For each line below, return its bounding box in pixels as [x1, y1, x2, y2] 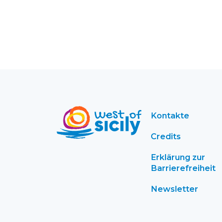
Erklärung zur [151, 152, 205, 163]
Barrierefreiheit [151, 163, 216, 173]
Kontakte [151, 111, 189, 121]
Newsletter [151, 184, 198, 194]
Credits [151, 131, 181, 142]
